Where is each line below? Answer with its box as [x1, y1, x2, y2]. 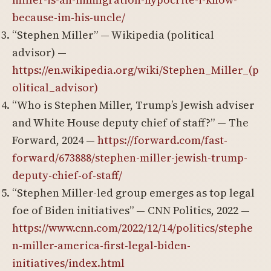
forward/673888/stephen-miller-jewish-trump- [12, 150, 247, 165]
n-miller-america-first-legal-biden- [12, 238, 191, 253]
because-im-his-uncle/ [12, 10, 125, 25]
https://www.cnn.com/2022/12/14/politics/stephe [12, 220, 253, 235]
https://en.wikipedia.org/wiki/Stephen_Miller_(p [12, 62, 259, 77]
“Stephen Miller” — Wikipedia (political [12, 27, 214, 42]
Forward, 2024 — [12, 132, 97, 148]
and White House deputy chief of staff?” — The [12, 115, 249, 130]
